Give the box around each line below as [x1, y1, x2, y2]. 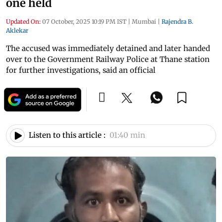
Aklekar [6, 26, 28, 34]
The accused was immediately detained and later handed [6, 43, 210, 53]
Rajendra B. [162, 17, 193, 25]
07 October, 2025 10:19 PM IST [42, 17, 126, 25]
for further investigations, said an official [6, 65, 156, 75]
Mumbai [132, 17, 156, 25]
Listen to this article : [29, 130, 106, 140]
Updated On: [6, 17, 41, 25]
